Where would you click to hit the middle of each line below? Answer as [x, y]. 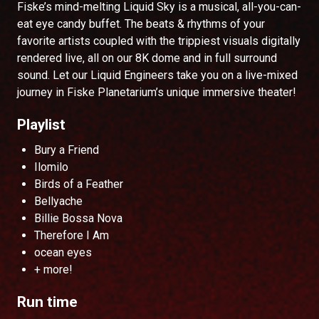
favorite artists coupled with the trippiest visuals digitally [159, 41]
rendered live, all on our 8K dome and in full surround [147, 58]
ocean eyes [63, 252]
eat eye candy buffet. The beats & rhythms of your [141, 24]
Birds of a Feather [79, 184]
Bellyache [58, 201]
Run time [47, 302]
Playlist [41, 125]
